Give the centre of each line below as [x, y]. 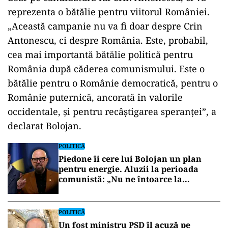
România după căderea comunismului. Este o [106, 69]
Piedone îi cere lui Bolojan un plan [130, 159]
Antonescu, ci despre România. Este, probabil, [108, 40]
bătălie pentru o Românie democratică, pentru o [113, 83]
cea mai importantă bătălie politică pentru [100, 54]
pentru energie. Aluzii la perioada [129, 169]
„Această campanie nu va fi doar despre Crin [105, 26]
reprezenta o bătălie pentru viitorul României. [109, 12]
